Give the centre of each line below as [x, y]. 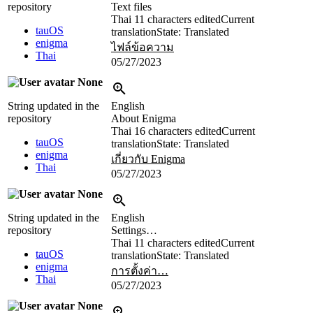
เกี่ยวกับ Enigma [148, 159]
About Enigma [144, 119]
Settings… [134, 231]
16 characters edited [178, 131]
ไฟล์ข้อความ [143, 48]
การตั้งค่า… [140, 271]
